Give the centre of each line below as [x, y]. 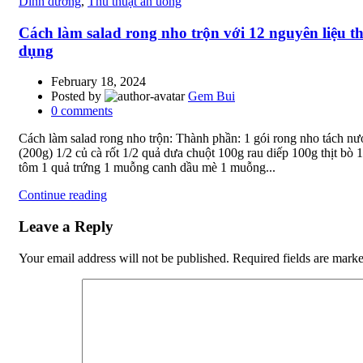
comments [87, 111]
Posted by [78, 96]
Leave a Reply [66, 227]
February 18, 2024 [98, 82]
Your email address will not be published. [124, 258]
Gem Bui [211, 96]
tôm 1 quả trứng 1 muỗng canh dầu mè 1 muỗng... [147, 168]
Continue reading [63, 195]
